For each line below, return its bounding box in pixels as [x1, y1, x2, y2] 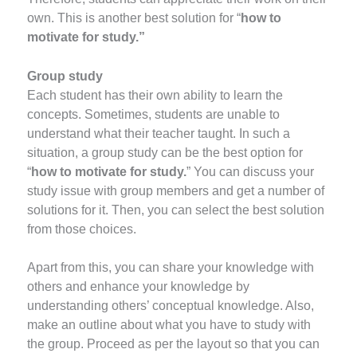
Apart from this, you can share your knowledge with [27, 261, 315, 275]
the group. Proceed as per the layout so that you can [27, 337, 320, 351]
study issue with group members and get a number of [27, 183, 325, 198]
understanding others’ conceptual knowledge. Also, [27, 299, 315, 313]
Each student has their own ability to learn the [27, 88, 284, 102]
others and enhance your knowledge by [27, 280, 250, 294]
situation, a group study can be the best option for [27, 145, 304, 159]
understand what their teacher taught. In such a [27, 126, 291, 140]
